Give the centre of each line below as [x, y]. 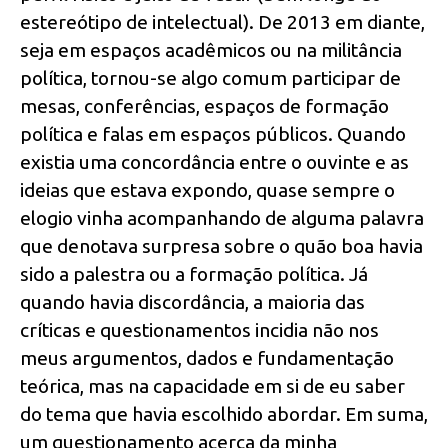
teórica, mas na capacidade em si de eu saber [212, 385]
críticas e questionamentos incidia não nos [199, 329]
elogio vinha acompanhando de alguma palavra [222, 217]
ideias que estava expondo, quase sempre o [207, 189]
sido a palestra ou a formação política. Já [194, 273]
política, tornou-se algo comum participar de [210, 77]
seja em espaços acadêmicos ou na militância [211, 49]
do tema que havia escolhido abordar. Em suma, [224, 413]
